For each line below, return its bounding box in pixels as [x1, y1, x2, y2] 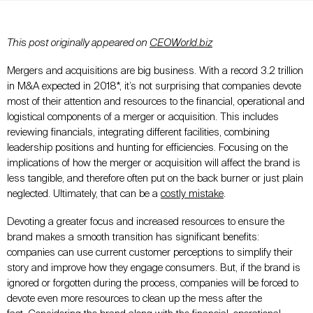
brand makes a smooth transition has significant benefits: [7, 231, 259, 242]
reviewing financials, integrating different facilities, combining [7, 126, 270, 138]
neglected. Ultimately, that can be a [7, 188, 161, 199]
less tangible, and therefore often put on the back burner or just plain [7, 173, 303, 184]
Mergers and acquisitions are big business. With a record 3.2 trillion [7, 65, 303, 76]
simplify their [237, 247, 293, 258]
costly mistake [161, 188, 224, 199]
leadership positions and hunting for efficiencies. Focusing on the [7, 142, 288, 153]
